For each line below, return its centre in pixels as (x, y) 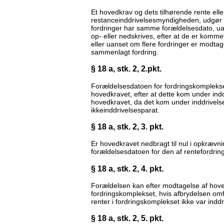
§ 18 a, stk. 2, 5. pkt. (127, 218)
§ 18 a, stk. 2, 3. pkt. (127, 126)
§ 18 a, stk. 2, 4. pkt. (127, 168)
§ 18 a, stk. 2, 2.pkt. (126, 69)
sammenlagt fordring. (125, 52)
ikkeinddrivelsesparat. (125, 110)
